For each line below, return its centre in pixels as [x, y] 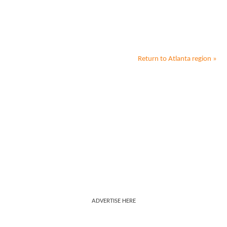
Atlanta [179, 59]
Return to [153, 59]
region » [204, 59]
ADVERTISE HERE [113, 201]
